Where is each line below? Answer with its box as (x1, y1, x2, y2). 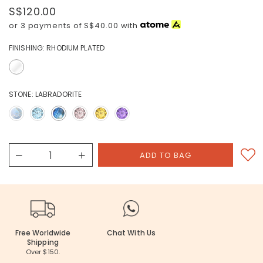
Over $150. (25, 247, 60, 257)
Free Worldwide (15, 228, 71, 238)
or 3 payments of (9, 20, 85, 31)
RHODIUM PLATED (46, 43, 105, 53)
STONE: (9, 89, 33, 99)
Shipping (27, 237, 59, 247)
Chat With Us (106, 228, 156, 238)
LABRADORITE (35, 89, 82, 99)
